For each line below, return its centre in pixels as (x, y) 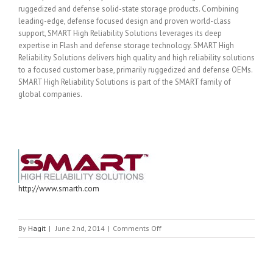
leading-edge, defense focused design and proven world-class (125, 21)
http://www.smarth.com (59, 189)
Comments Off (137, 228)
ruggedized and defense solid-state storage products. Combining (129, 9)
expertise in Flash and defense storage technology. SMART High (126, 45)
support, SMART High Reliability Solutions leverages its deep (120, 33)
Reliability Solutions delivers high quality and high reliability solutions (136, 58)
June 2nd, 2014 (80, 228)
